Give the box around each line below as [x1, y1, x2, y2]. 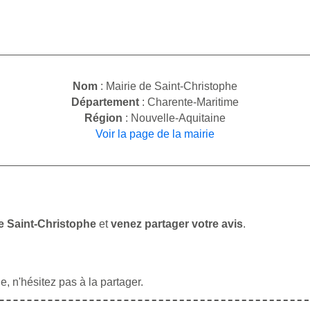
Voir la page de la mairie [95, 128, 215, 140]
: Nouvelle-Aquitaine [122, 112, 226, 125]
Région [84, 112, 122, 125]
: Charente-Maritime [139, 96, 239, 109]
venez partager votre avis [111, 218, 243, 230]
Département [71, 96, 139, 109]
